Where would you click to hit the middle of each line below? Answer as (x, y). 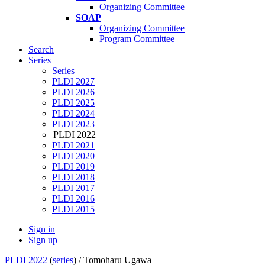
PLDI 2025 (73, 103)
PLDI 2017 (73, 188)
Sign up (43, 240)
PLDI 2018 (73, 177)
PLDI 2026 (73, 92)
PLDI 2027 (73, 82)
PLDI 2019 (73, 167)
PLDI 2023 (73, 124)
